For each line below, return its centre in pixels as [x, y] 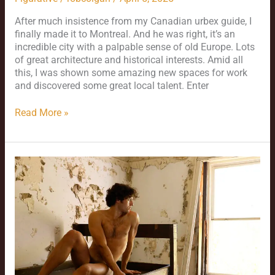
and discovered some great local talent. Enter [111, 86]
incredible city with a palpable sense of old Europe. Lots [134, 47]
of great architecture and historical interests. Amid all [129, 60]
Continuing [37, 200]
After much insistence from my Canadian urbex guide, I [133, 21]
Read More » [41, 113]
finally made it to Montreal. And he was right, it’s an [125, 34]
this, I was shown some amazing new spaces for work [131, 73]
